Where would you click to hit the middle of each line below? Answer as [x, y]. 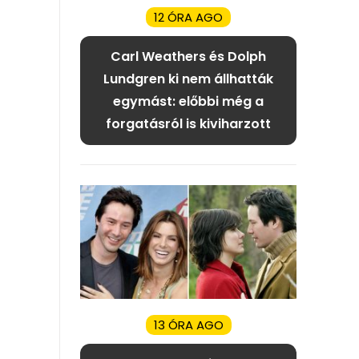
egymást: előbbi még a [188, 101]
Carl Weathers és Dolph [188, 56]
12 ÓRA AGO [188, 17]
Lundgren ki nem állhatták [188, 79]
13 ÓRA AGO [188, 325]
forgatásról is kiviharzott [188, 123]
